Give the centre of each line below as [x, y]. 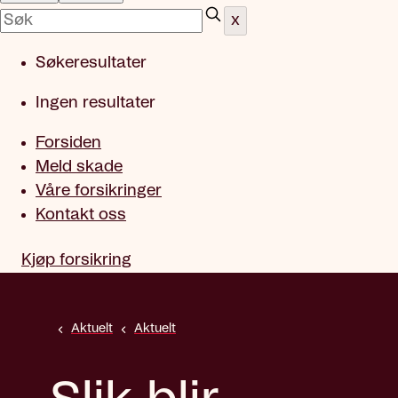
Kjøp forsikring [76, 260]
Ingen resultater [96, 103]
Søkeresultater [91, 63]
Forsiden [68, 143]
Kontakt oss [81, 215]
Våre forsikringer [99, 191]
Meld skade [79, 167]
